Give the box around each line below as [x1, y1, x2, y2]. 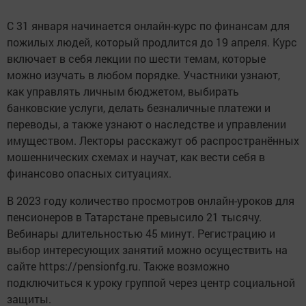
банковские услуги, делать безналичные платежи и [7, 100, 270, 115]
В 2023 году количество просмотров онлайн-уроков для [7, 193, 294, 208]
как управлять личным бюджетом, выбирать [7, 84, 239, 99]
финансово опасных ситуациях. [7, 166, 171, 181]
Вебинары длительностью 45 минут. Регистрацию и [7, 226, 275, 241]
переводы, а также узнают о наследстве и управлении [7, 117, 286, 132]
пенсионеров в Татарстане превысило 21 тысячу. [7, 210, 262, 225]
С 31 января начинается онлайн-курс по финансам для [7, 18, 290, 33]
